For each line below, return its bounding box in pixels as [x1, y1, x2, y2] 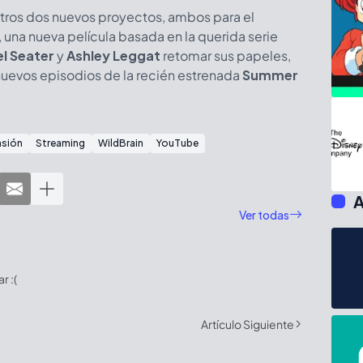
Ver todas [239, 207, 289, 223]
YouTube [156, 136, 199, 149]
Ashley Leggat [66, 46, 160, 64]
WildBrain [98, 136, 143, 149]
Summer [242, 66, 298, 83]
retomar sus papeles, [160, 46, 291, 64]
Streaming [36, 136, 85, 149]
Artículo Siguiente [201, 316, 294, 331]
